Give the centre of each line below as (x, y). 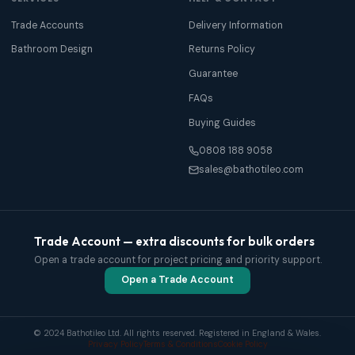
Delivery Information (236, 25)
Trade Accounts (48, 25)
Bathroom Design (52, 50)
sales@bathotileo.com (251, 170)
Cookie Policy (242, 344)
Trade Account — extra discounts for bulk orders (174, 241)
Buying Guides (222, 122)
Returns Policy (222, 50)
